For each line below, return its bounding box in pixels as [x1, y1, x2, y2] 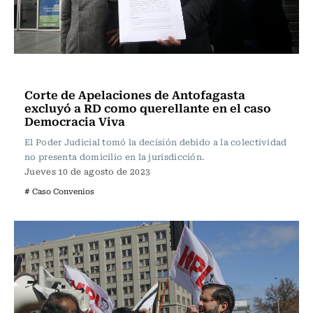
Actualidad [28, 65, 82, 80]
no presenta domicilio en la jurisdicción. [24, 150, 205, 163]
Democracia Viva [24, 112, 125, 130]
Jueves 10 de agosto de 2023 [24, 165, 151, 177]
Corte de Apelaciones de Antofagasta [24, 85, 245, 103]
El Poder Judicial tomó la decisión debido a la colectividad [24, 136, 287, 148]
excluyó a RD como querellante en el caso [24, 99, 271, 117]
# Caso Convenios [24, 185, 94, 197]
